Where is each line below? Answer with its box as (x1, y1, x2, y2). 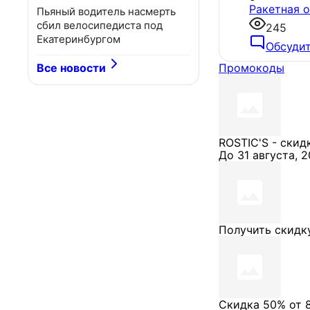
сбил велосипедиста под (37, 19, 163, 32)
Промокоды (219, 61, 284, 75)
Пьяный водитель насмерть (37, 5, 176, 18)
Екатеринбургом (37, 33, 120, 46)
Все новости (37, 61, 106, 75)
